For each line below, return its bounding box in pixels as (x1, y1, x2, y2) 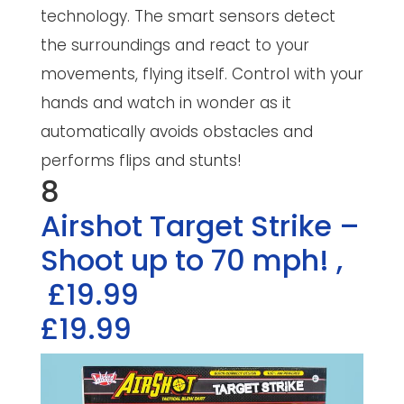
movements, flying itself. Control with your (40, 62, 363, 85)
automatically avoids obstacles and (40, 120, 313, 142)
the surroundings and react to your (40, 33, 309, 56)
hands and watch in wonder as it (40, 91, 291, 114)
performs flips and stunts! (40, 149, 242, 171)
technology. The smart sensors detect (40, 5, 335, 27)
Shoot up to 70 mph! (40, 239, 336, 280)
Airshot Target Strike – (40, 205, 360, 246)
